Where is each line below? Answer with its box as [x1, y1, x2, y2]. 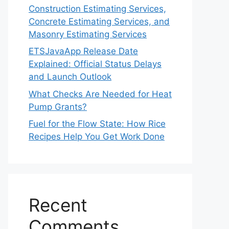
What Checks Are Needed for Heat [29, 88, 172, 99]
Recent [29, 194, 87, 216]
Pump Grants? [29, 101, 87, 112]
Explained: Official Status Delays [29, 59, 162, 69]
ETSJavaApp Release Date [29, 46, 138, 56]
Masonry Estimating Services [29, 29, 147, 39]
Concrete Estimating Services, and [29, 16, 170, 27]
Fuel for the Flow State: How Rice [29, 119, 166, 129]
